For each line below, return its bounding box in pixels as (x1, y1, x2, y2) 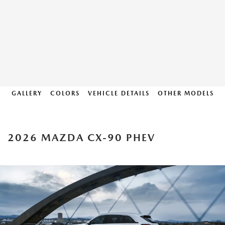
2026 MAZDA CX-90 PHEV (8, 132, 155, 144)
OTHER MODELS (157, 90, 214, 97)
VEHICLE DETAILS (87, 90, 150, 97)
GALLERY (11, 90, 42, 97)
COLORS (50, 90, 80, 97)
